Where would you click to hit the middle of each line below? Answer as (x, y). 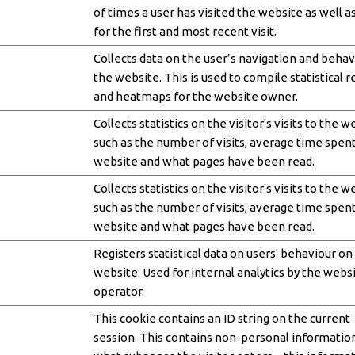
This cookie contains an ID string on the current (221, 318)
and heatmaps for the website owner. (195, 96)
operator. (118, 291)
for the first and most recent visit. (185, 31)
